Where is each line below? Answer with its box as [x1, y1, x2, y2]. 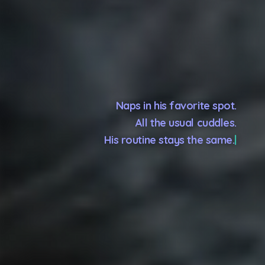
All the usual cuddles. [135, 107, 237, 121]
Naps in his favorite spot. [115, 90, 237, 104]
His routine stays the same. [106, 124, 237, 138]
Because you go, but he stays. [91, 141, 237, 156]
